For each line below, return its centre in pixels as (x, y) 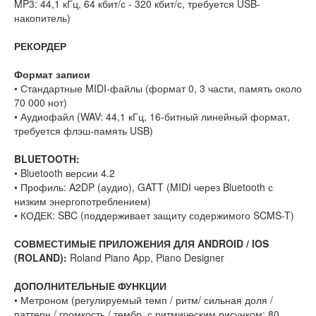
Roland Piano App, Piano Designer (147, 258)
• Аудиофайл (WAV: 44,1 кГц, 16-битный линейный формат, (152, 117)
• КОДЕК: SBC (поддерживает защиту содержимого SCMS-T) (154, 215)
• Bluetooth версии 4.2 (65, 173)
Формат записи (52, 74)
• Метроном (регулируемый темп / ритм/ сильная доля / (144, 300)
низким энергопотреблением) (83, 201)
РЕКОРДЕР (40, 46)
